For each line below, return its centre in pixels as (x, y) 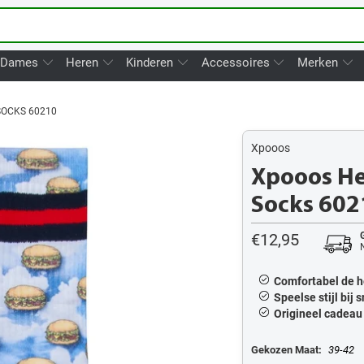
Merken (319, 63)
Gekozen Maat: (286, 350)
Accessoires (237, 63)
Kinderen (152, 63)
